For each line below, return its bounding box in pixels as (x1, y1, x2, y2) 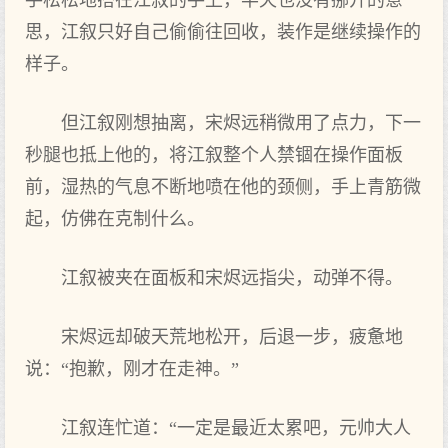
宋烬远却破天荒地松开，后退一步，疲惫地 (61, 327, 403, 347)
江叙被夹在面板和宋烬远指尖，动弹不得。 (61, 268, 403, 288)
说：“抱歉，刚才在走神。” (25, 359, 239, 379)
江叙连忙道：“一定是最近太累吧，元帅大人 (61, 418, 411, 438)
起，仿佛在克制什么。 (25, 209, 205, 229)
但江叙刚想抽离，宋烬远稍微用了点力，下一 (61, 113, 421, 133)
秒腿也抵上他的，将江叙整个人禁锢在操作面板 (25, 145, 403, 165)
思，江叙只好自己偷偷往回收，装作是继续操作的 (25, 22, 421, 42)
